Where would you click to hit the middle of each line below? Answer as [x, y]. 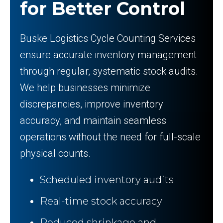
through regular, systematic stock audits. [109, 71]
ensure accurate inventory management [108, 55]
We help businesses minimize [85, 88]
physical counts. [55, 153]
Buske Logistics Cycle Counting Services [108, 38]
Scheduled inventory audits [107, 180]
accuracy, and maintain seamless [93, 120]
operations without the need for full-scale [110, 137]
